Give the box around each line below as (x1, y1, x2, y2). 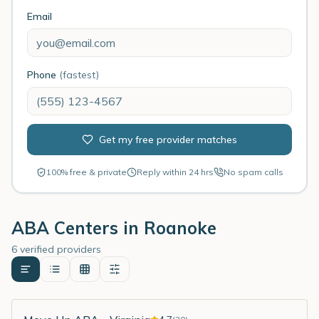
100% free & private (46, 167, 127, 177)
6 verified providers (11, 243, 101, 256)
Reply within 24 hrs (136, 167, 214, 177)
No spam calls (223, 167, 283, 177)
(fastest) (59, 68, 99, 81)
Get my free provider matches (99, 133, 237, 146)
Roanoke (144, 217, 216, 239)
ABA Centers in (11, 217, 144, 239)
